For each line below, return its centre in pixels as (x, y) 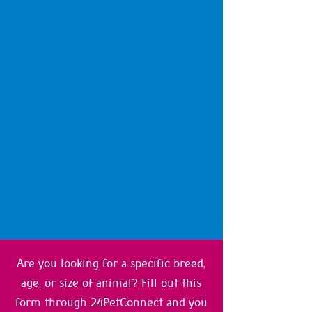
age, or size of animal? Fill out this (111, 283)
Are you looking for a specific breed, (111, 263)
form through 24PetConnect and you (111, 302)
